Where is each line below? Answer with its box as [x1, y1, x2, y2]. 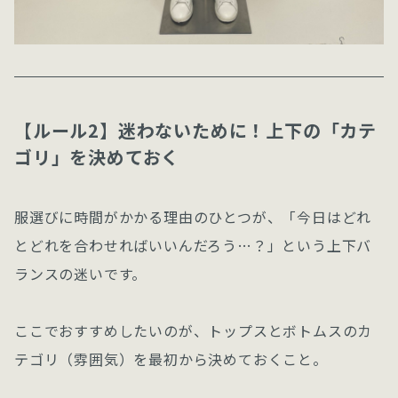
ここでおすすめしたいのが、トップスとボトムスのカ [14, 319, 373, 341]
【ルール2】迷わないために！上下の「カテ [14, 116, 377, 143]
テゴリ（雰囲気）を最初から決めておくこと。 [14, 347, 328, 370]
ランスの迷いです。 [14, 262, 147, 284]
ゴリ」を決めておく [14, 143, 180, 170]
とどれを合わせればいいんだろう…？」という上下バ [14, 234, 372, 256]
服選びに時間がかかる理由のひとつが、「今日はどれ [14, 205, 372, 227]
